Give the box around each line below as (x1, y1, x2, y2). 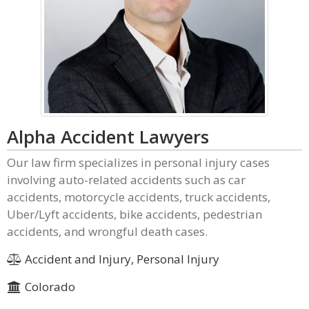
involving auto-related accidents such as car (7, 172, 246, 188)
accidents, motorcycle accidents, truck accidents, (7, 189, 270, 205)
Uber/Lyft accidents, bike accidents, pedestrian (7, 206, 262, 222)
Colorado (21, 279, 75, 295)
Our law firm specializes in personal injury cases (7, 154, 270, 170)
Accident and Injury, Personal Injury (21, 251, 219, 267)
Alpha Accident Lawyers (7, 124, 209, 149)
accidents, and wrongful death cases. (7, 223, 208, 239)
